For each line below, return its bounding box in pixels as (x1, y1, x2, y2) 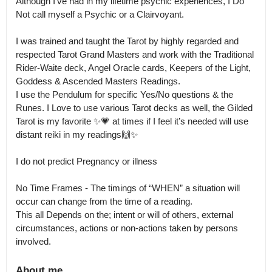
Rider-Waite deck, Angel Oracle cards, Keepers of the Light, (16, 63, 251, 73)
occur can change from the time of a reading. (16, 196, 192, 206)
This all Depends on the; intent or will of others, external (16, 209, 233, 220)
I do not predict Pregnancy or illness (16, 156, 157, 166)
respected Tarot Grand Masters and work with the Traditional (16, 49, 254, 59)
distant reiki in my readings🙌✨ (16, 129, 138, 140)
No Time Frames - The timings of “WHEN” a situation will (16, 183, 240, 193)
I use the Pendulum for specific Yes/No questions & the (16, 89, 233, 100)
